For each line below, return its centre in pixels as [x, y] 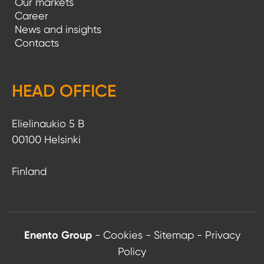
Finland [29, 171]
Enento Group [59, 235]
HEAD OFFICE [64, 91]
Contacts [37, 43]
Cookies [123, 235]
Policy [132, 252]
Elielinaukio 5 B [48, 124]
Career [32, 16]
